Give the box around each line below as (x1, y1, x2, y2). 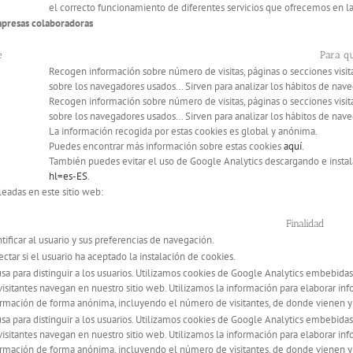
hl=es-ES (49, 169, 87, 184)
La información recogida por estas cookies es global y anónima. (49, 124, 318, 139)
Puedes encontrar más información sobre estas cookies (49, 139, 284, 154)
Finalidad (286, 217, 325, 230)
